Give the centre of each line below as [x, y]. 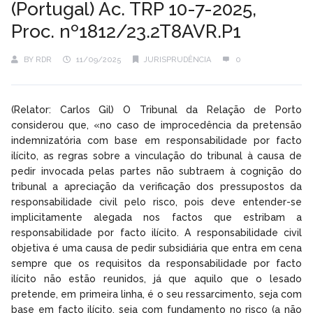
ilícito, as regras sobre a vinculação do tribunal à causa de [156, 155]
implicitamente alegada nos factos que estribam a [156, 217]
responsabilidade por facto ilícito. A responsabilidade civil [156, 232]
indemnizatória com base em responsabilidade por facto [156, 140]
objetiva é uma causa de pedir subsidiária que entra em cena [156, 248]
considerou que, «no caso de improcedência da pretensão [156, 125]
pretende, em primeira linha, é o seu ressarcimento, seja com [156, 294]
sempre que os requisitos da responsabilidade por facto [156, 263]
